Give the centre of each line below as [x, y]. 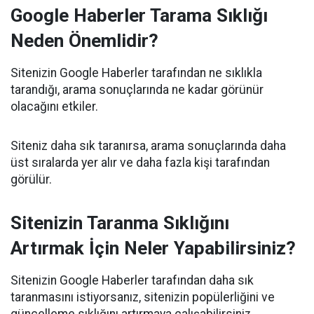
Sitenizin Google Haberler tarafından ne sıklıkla [136, 73]
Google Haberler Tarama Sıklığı [139, 16]
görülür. [31, 180]
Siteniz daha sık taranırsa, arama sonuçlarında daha [148, 146]
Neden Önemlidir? [84, 41]
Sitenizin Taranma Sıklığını [120, 223]
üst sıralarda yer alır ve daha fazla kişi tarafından [140, 163]
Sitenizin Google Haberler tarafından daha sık [132, 281]
